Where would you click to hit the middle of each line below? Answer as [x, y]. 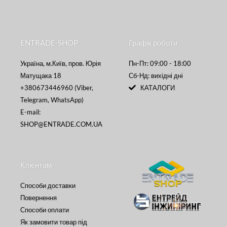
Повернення [39, 198]
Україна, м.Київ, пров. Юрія [61, 64]
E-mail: [30, 112]
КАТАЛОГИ [157, 88]
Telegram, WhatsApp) [52, 100]
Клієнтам [36, 165]
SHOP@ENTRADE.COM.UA [61, 124]
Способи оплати [45, 210]
